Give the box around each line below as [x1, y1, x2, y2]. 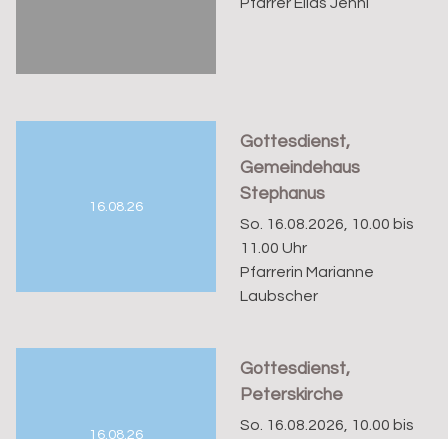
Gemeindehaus [240, 158, 361, 177]
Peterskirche [240, 385, 344, 404]
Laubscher [240, 287, 319, 304]
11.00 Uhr [240, 239, 308, 256]
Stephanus [240, 184, 326, 203]
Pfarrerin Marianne [240, 263, 375, 280]
